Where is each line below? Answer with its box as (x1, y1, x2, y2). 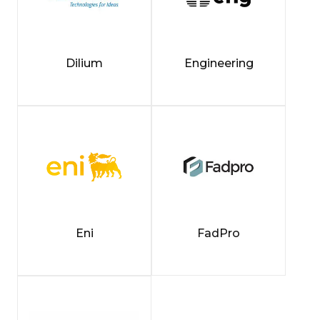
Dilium (66, 56, 103, 71)
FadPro (197, 226, 240, 241)
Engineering (184, 56, 254, 71)
